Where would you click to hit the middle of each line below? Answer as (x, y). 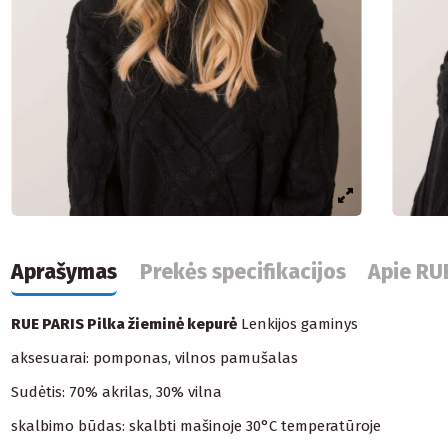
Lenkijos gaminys (298, 324)
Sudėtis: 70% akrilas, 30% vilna (117, 392)
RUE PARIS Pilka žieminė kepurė (124, 324)
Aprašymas (64, 271)
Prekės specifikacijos (242, 271)
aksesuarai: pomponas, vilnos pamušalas (155, 358)
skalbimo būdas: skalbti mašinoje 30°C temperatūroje (196, 426)
